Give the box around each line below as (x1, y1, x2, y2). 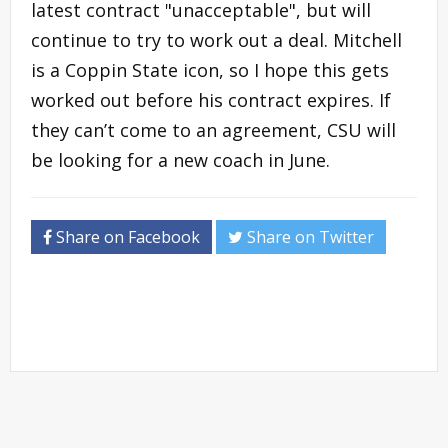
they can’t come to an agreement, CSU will (31, 117, 396, 142)
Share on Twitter (243, 225, 374, 248)
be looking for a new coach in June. (31, 147, 330, 172)
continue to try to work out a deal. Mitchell (31, 27, 402, 52)
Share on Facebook (52, 225, 200, 248)
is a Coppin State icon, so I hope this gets (31, 57, 389, 82)
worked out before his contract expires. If (31, 87, 391, 112)
